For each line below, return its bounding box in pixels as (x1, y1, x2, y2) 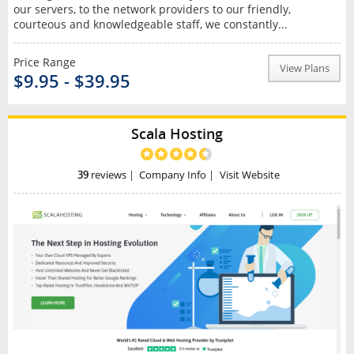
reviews (88, 168, 126, 183)
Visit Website (220, 168, 281, 183)
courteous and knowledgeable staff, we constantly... (13, 16, 288, 32)
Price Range (13, 54, 76, 70)
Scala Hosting (131, 123, 223, 143)
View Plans (279, 61, 330, 75)
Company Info (139, 168, 207, 183)
